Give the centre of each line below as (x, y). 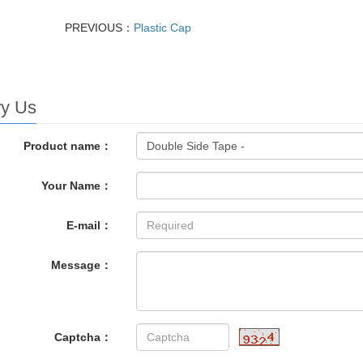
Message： (82, 265)
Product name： (68, 146)
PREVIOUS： (100, 28)
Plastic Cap (163, 28)
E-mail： (90, 226)
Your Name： (77, 186)
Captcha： (83, 337)
